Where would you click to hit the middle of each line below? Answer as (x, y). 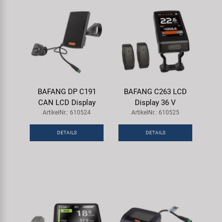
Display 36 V (155, 102)
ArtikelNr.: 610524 (67, 112)
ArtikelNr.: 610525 (155, 112)
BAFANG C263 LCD (155, 91)
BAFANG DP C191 (67, 91)
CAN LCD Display (67, 102)
